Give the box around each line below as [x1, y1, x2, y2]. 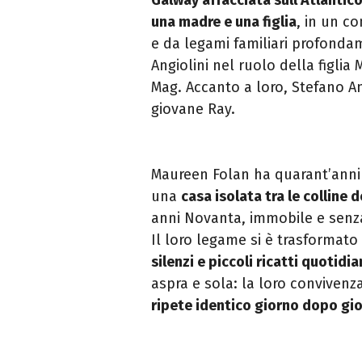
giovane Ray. [151, 99, 235, 118]
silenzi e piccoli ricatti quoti [151, 252, 338, 271]
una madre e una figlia [151, 12, 297, 31]
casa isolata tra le [181, 187, 303, 205]
